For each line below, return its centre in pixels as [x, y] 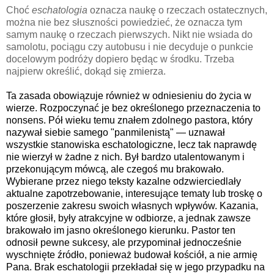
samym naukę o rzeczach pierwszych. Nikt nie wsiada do [129, 34]
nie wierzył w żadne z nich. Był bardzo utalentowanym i [125, 157]
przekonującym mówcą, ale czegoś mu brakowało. [115, 169]
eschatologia [60, 10]
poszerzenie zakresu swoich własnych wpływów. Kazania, [132, 206]
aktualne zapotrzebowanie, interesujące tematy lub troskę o [134, 193]
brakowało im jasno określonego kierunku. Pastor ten [121, 230]
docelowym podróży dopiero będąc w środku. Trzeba [120, 59]
